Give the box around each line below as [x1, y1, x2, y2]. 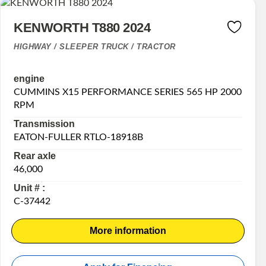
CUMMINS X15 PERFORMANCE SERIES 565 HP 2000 [14, 87, 242, 97]
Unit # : [14, 182, 46, 193]
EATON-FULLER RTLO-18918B [14, 132, 144, 142]
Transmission [14, 118, 75, 129]
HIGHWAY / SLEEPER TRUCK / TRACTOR [14, 42, 176, 52]
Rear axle [14, 150, 56, 161]
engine [14, 73, 45, 84]
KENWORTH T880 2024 [14, 20, 151, 36]
